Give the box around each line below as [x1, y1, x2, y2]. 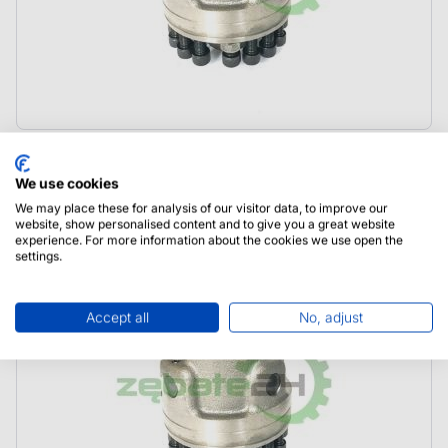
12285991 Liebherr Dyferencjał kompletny [24, 150, 375, 168]
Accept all [85, 309, 149, 326]
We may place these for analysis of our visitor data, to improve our [15, 200, 388, 216]
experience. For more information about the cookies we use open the [15, 232, 403, 248]
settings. [15, 248, 62, 264]
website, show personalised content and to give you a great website [15, 216, 395, 232]
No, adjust [299, 309, 363, 326]
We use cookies [15, 175, 119, 192]
